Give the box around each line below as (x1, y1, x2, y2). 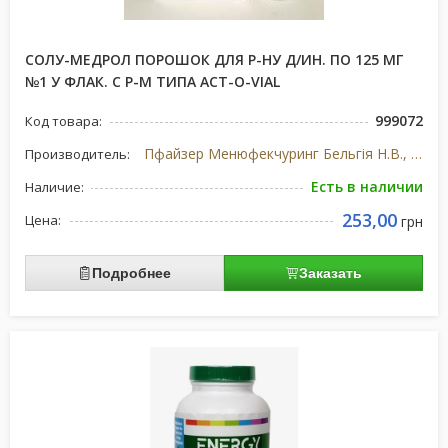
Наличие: (25, 178, 84, 196)
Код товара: (25, 112, 102, 130)
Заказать (299, 265, 362, 281)
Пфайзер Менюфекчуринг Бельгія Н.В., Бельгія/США (410, 144, 422, 163)
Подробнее (92, 265, 171, 281)
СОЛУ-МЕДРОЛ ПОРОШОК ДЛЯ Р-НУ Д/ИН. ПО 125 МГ (25, 50, 403, 69)
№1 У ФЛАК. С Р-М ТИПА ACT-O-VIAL (25, 72, 280, 91)
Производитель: (25, 145, 130, 163)
